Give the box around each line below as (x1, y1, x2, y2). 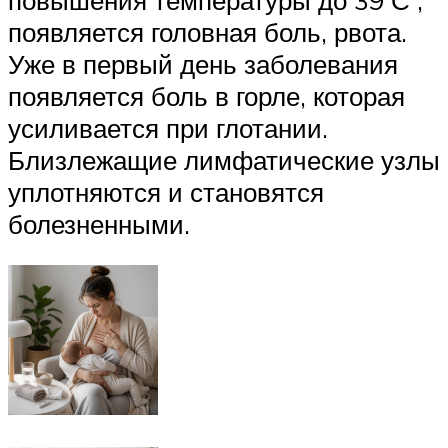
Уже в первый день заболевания (8, 47, 398, 80)
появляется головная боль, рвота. (8, 15, 407, 48)
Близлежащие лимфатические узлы (8, 143, 440, 176)
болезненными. (8, 207, 190, 240)
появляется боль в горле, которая (8, 79, 405, 112)
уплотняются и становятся (8, 175, 324, 208)
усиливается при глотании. (8, 111, 328, 144)
